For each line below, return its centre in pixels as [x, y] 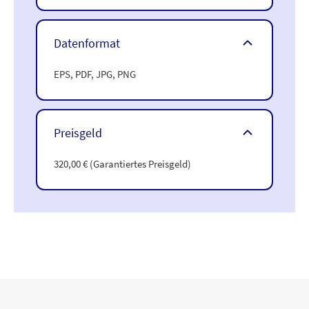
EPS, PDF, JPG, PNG [95, 74]
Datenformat [87, 43]
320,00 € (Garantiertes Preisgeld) [122, 163]
